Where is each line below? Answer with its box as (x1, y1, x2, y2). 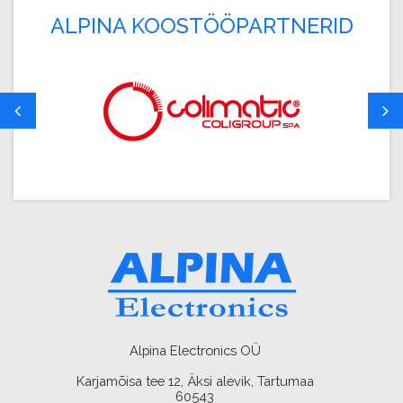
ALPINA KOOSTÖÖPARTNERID (49, 13, 354, 38)
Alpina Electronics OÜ (129, 343, 261, 359)
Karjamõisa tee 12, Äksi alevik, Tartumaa (76, 373, 314, 390)
